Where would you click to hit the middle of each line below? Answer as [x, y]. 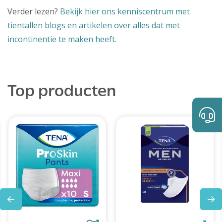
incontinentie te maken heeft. [62, 39]
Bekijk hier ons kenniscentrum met [125, 12]
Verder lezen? [34, 12]
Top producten [62, 92]
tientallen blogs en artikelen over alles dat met [94, 26]
